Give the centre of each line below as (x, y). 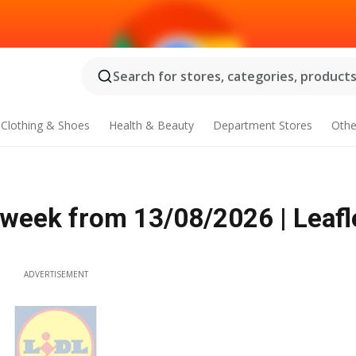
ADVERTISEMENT (56, 274)
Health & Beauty (151, 125)
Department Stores (262, 125)
